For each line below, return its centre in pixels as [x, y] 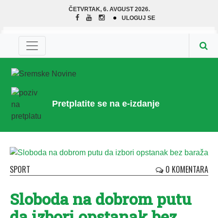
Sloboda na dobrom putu [100, 199]
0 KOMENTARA [186, 169]
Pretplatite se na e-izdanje [106, 104]
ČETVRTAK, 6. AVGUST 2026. [109, 9]
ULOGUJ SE [138, 18]
